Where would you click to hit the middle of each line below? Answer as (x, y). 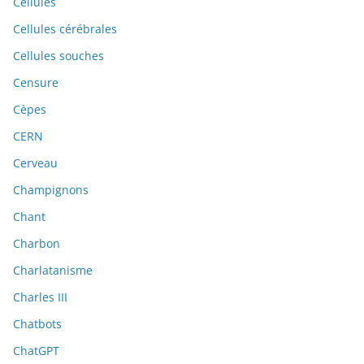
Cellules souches (58, 56)
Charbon (37, 244)
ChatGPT (36, 351)
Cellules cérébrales (65, 29)
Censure (36, 83)
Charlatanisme (53, 271)
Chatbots (37, 324)
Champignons (51, 190)
